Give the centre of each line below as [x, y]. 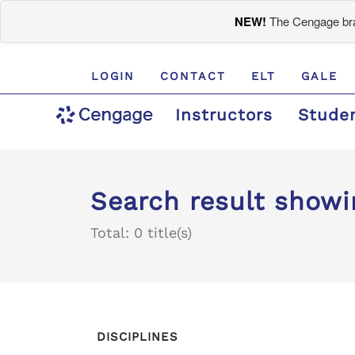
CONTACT [193, 76]
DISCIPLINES [137, 337]
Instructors [223, 115]
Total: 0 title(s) [141, 233]
